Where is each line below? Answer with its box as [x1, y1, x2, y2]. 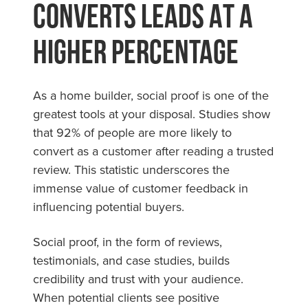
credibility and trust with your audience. [33, 269, 243, 287]
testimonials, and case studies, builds [33, 251, 230, 269]
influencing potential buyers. [33, 197, 184, 215]
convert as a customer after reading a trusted [33, 142, 274, 159]
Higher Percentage [33, 33, 239, 69]
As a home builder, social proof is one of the [33, 86, 269, 104]
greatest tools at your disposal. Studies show [33, 104, 270, 122]
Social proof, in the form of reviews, [33, 232, 222, 250]
